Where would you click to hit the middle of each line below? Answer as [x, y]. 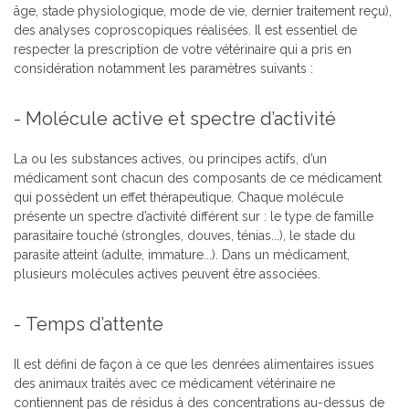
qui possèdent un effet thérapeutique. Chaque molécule [178, 198]
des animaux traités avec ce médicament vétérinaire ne [174, 384]
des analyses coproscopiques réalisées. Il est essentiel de [185, 31]
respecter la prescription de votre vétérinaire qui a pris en [183, 50]
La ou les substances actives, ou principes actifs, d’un [170, 159]
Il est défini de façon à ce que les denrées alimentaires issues [194, 365]
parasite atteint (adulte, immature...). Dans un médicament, [182, 255]
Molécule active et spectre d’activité [181, 119]
